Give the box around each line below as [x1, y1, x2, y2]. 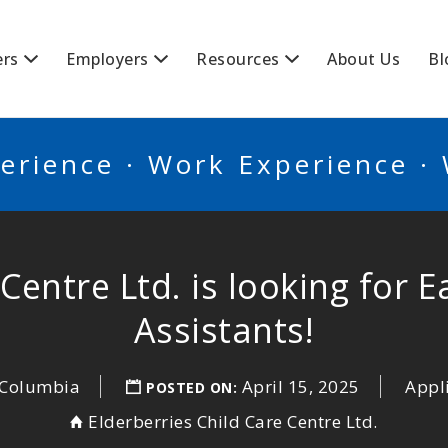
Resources [196, 48, 280, 70]
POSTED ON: [146, 378, 242, 397]
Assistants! [133, 307, 315, 353]
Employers [66, 48, 149, 70]
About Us [327, 48, 400, 70]
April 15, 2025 [241, 375, 360, 398]
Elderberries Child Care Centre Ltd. [88, 410, 378, 433]
